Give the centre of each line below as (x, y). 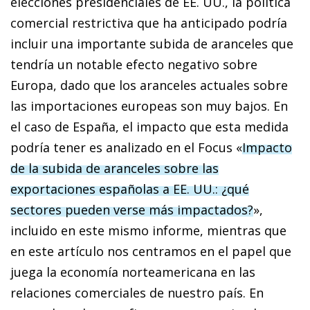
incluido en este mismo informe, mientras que (148, 230)
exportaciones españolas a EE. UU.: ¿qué (130, 189)
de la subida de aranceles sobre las (115, 168)
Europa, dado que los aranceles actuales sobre (149, 85)
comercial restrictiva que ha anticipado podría (149, 22)
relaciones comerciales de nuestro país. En (137, 292)
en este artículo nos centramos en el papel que (151, 251)
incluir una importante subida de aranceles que (152, 43)
